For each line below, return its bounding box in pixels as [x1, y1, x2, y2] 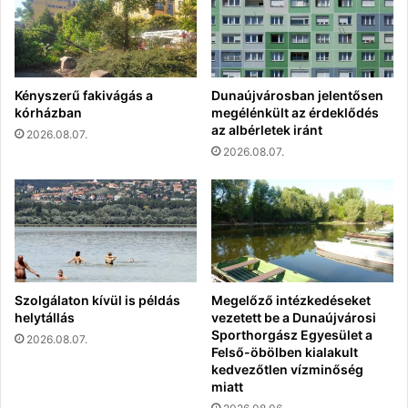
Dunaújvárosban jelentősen [211, 87, 383, 104]
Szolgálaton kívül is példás [15, 291, 180, 308]
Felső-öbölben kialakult [211, 343, 358, 360]
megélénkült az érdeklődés [211, 105, 379, 121]
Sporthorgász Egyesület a [211, 326, 372, 342]
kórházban [15, 105, 82, 121]
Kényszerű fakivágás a [15, 87, 153, 104]
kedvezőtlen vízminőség [211, 361, 363, 377]
